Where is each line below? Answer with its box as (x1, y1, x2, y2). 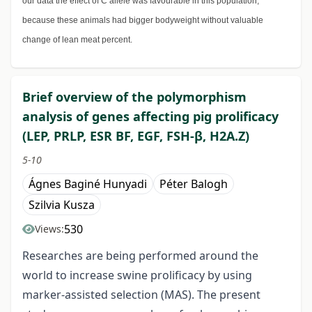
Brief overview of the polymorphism (22, 88, 247, 106)
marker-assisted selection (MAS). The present (22, 287, 260, 303)
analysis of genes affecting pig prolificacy (22, 108, 279, 125)
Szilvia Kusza (29, 197, 95, 213)
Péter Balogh (159, 176, 228, 192)
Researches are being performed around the (22, 248, 258, 264)
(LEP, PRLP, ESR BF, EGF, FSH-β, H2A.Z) (22, 127, 249, 145)
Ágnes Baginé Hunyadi (29, 176, 147, 192)
